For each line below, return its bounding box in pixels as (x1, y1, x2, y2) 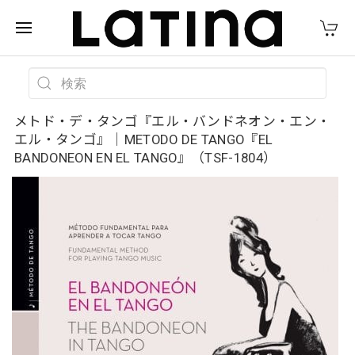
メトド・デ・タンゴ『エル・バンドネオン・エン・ (14, 113, 331, 129)
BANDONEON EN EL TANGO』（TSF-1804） (14, 150, 277, 166)
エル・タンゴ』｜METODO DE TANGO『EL (14, 132, 273, 147)
